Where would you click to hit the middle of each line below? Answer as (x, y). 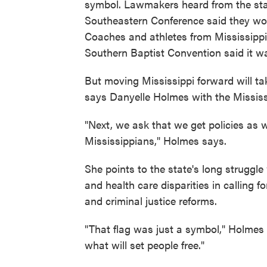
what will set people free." (145, 244)
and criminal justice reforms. (151, 200)
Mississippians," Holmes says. (156, 140)
